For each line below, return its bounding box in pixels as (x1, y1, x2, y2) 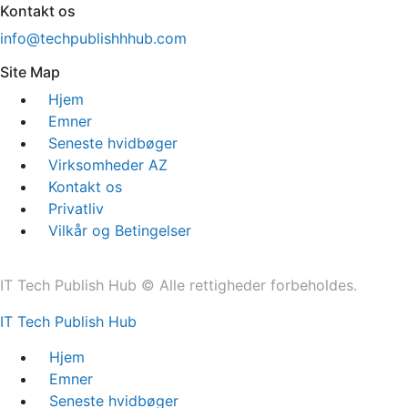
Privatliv (47, 199, 104, 219)
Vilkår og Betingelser (47, 221, 191, 240)
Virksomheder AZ (47, 156, 168, 175)
